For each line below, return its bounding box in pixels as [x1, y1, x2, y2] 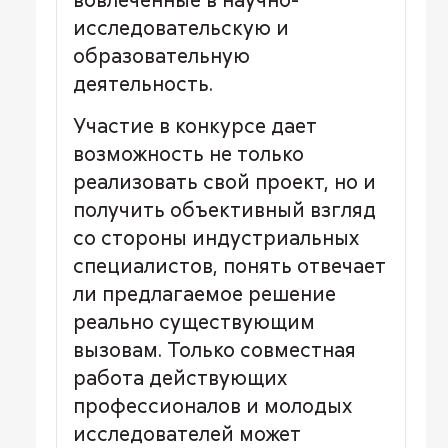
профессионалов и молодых [73, 393, 352, 418]
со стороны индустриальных [73, 225, 359, 250]
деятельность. [73, 71, 213, 96]
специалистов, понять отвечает [73, 253, 386, 278]
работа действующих [73, 365, 287, 390]
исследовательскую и [73, 15, 289, 40]
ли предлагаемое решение [73, 281, 336, 306]
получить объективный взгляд [73, 197, 376, 222]
